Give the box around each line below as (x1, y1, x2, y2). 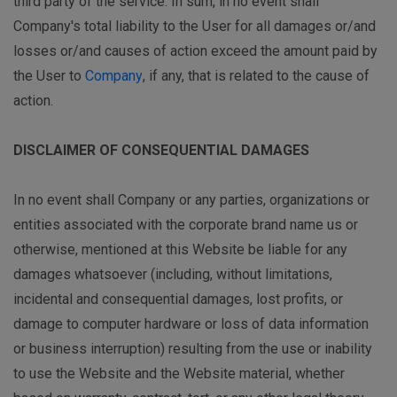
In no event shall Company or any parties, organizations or (13, 191, 370, 209)
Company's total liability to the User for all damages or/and (13, 18, 376, 35)
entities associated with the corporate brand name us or (13, 216, 358, 234)
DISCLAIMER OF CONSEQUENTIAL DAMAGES (13, 142, 309, 160)
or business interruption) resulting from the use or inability (13, 340, 372, 358)
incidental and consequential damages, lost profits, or (13, 291, 343, 308)
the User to (13, 67, 85, 85)
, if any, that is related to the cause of (143, 67, 370, 85)
